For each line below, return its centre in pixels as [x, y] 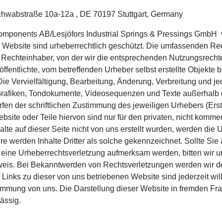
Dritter [74, 141]
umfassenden [184, 46]
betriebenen [108, 177]
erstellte [172, 70]
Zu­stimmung [94, 105]
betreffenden [81, 70]
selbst [146, 70]
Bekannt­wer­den [58, 165]
